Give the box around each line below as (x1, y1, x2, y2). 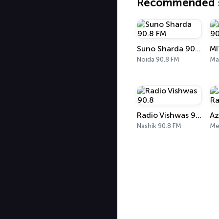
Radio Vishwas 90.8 (196, 110, 201, 120)
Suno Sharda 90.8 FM (195, 44, 201, 53)
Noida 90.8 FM (137, 56, 179, 63)
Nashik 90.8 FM (137, 122, 181, 130)
